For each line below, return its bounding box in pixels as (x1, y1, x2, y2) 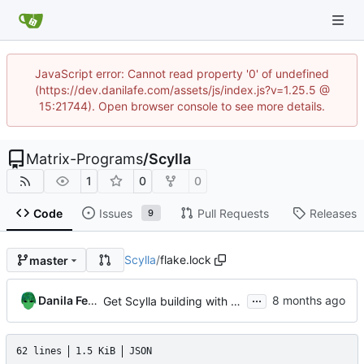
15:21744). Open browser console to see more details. (39, 99, 325, 113)
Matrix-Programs (26, 150, 143, 167)
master (28, 253, 68, 267)
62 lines (16, 345, 62, 357)
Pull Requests (197, 206, 269, 220)
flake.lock (160, 253, 212, 267)
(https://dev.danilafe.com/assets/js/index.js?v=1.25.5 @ (34, 83, 330, 97)
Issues (98, 206, 132, 220)
